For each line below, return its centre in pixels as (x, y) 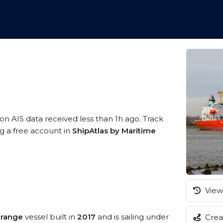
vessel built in (50, 217)
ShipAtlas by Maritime (114, 131)
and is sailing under (132, 217)
